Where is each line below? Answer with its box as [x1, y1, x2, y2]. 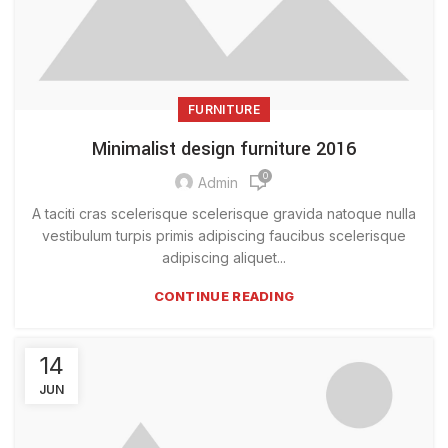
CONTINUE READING [153, 287, 295, 304]
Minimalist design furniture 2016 [92, 135, 356, 162]
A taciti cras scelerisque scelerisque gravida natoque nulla [32, 204, 416, 222]
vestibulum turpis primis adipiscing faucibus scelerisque [42, 226, 406, 244]
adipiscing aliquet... [162, 248, 286, 266]
